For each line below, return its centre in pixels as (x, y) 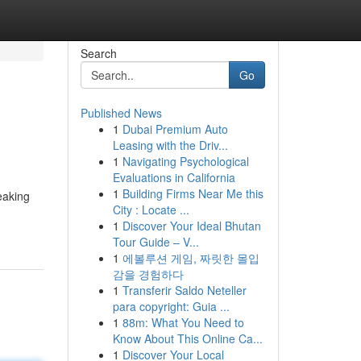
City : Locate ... (151, 210)
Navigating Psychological (185, 161)
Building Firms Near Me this (193, 193)
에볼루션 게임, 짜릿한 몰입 (191, 258)
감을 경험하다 (148, 274)
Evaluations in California (174, 177)
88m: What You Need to (183, 322)
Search (98, 53)
